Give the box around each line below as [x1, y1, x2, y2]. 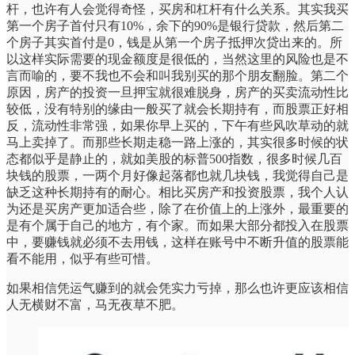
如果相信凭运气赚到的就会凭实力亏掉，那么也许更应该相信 [6, 281, 349, 295]
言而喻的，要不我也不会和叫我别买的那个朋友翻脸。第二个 [6, 68, 349, 82]
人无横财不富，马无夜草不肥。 [6, 297, 184, 311]
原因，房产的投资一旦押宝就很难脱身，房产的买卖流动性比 [6, 85, 349, 99]
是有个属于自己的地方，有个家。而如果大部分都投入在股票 [6, 218, 349, 232]
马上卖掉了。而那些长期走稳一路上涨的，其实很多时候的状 [6, 135, 349, 149]
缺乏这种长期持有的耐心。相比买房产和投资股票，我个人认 [6, 185, 349, 199]
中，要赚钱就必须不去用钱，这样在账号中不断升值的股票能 [6, 235, 349, 249]
